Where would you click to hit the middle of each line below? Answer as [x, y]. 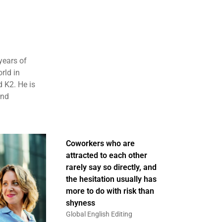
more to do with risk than [110, 191]
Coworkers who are [100, 144]
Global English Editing [99, 214]
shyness [80, 203]
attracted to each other [106, 156]
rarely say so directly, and [111, 167]
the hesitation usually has [111, 179]
